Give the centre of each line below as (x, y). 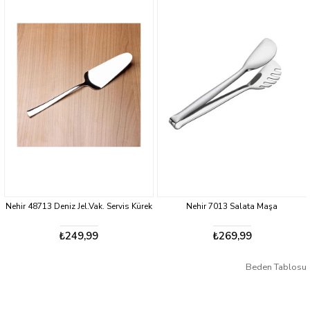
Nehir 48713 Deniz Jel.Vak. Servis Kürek (79, 207)
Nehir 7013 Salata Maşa (232, 207)
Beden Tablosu (276, 267)
